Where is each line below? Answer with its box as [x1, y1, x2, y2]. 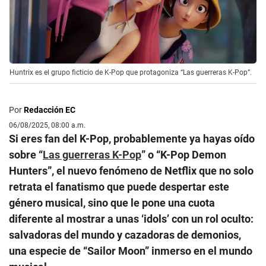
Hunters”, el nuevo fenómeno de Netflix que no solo [9, 164, 254, 177]
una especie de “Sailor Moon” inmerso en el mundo [9, 244, 252, 257]
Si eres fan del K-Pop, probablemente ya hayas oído [9, 132, 255, 145]
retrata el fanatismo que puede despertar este [9, 180, 229, 193]
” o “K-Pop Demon [141, 148, 226, 161]
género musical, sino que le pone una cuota [9, 196, 215, 209]
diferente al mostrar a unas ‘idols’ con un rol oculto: [9, 212, 254, 225]
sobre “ [9, 148, 43, 161]
